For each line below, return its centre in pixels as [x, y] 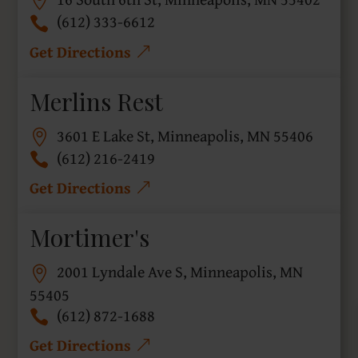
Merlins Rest [97, 101]
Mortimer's [90, 238]
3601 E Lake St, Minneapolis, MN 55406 [185, 135]
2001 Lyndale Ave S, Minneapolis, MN [180, 272]
